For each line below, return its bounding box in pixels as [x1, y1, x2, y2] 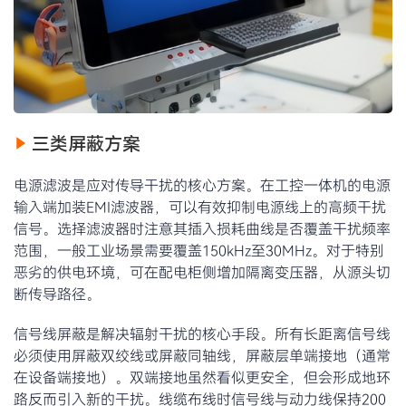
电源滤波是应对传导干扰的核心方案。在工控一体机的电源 [14, 176, 391, 195]
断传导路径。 [14, 285, 101, 304]
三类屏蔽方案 [32, 132, 140, 155]
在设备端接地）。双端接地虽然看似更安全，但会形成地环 [14, 368, 391, 387]
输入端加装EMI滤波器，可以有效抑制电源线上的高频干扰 [14, 198, 386, 217]
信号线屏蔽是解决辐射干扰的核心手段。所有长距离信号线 [14, 324, 391, 343]
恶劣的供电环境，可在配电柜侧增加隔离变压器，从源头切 [14, 263, 391, 282]
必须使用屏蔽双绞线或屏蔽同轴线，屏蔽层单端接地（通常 [14, 346, 391, 365]
